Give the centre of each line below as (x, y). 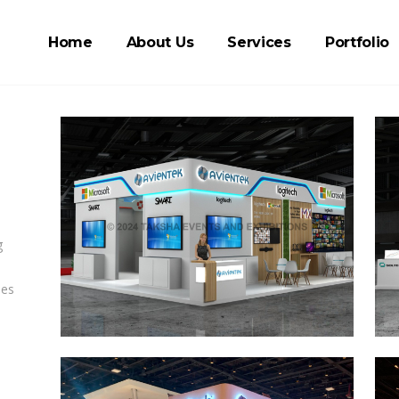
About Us (160, 42)
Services (259, 42)
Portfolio (357, 42)
